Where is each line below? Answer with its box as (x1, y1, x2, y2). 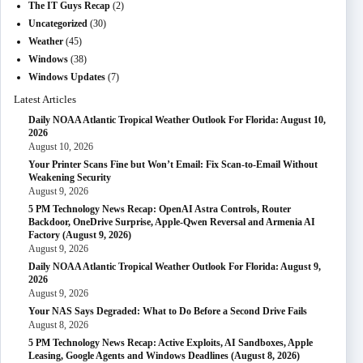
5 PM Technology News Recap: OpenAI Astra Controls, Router (28, 203, 291, 215)
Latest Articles (14, 93, 76, 105)
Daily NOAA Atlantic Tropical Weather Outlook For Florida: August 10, (28, 114, 326, 126)
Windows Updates (28, 71, 105, 83)
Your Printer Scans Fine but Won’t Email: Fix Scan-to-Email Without (28, 159, 318, 170)
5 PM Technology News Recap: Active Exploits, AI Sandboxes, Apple (28, 337, 313, 348)
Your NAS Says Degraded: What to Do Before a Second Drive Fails (28, 305, 307, 317)
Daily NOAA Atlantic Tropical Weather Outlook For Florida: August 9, (28, 261, 321, 272)
